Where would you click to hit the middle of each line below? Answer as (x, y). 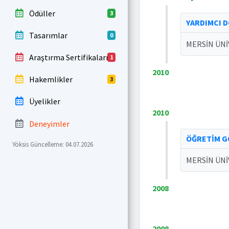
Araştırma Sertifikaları (68, 58)
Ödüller (42, 13)
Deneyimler (49, 123)
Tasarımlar (48, 35)
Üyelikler (44, 101)
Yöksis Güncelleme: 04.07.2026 (53, 144)
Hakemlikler (51, 79)
